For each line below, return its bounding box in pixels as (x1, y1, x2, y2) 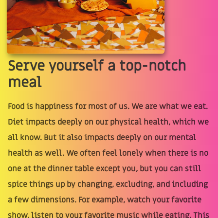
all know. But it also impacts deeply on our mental (8, 132, 196, 143)
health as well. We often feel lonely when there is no (8, 147, 208, 159)
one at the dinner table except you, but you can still (8, 163, 201, 174)
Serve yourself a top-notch (8, 56, 186, 75)
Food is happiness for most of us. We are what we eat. (8, 101, 208, 112)
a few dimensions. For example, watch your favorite (8, 194, 201, 205)
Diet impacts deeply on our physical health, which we (8, 116, 209, 127)
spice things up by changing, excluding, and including (8, 179, 208, 190)
